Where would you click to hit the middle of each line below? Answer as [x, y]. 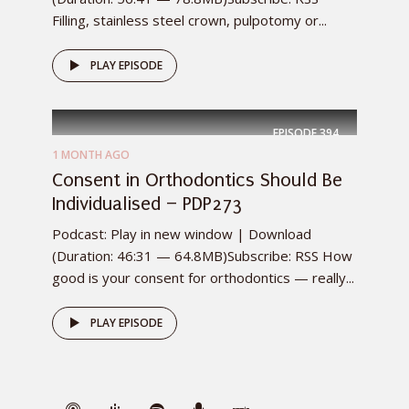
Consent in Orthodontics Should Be [197, 180]
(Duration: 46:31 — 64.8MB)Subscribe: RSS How [202, 256]
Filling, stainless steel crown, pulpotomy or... [189, 21]
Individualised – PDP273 [147, 204]
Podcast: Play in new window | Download [182, 234]
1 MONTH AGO [91, 155]
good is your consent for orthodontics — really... [203, 278]
